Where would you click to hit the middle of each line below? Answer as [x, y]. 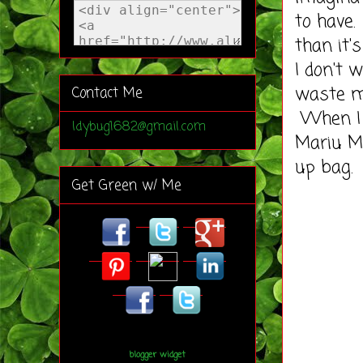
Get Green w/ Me [127, 186]
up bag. [324, 168]
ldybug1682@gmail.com [139, 128]
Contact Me [107, 93]
